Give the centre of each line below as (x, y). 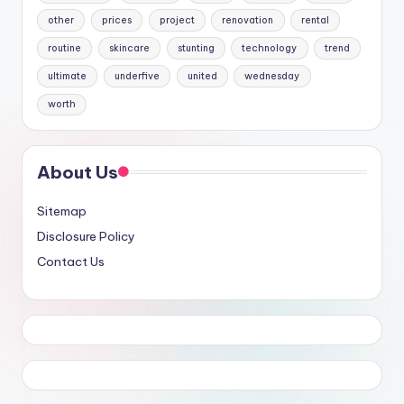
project (177, 20)
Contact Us (71, 262)
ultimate (68, 76)
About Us (78, 173)
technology (270, 48)
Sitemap (62, 211)
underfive (137, 76)
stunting (196, 48)
